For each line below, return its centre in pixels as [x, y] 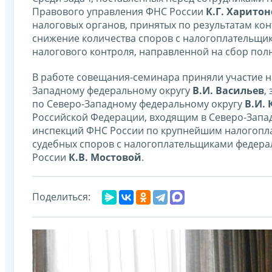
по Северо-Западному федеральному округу [138, 104]
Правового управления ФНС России [119, 11]
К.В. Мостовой [105, 157]
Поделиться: [61, 196]
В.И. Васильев [228, 90]
